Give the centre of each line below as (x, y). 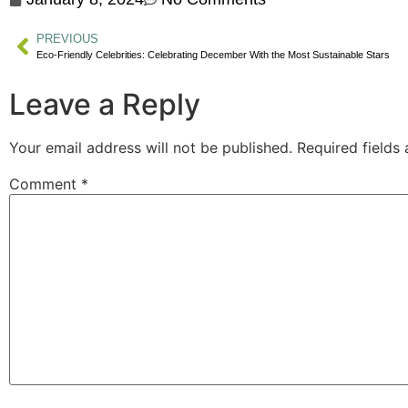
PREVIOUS (67, 39)
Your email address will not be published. (151, 148)
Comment (45, 184)
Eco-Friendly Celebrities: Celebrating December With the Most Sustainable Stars (213, 55)
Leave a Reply (105, 105)
